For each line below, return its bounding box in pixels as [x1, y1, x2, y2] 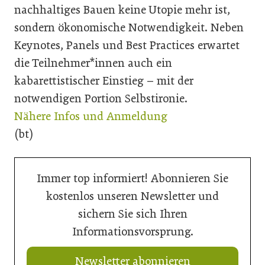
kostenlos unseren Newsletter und [46, 189, 219, 203]
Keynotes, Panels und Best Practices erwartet [14, 38, 240, 52]
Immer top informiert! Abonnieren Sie [37, 171, 228, 185]
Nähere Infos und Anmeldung [14, 109, 167, 123]
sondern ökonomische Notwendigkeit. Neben [14, 20, 244, 34]
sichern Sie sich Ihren [77, 206, 188, 221]
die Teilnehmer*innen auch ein [14, 56, 172, 70]
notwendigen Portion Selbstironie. [14, 91, 188, 105]
